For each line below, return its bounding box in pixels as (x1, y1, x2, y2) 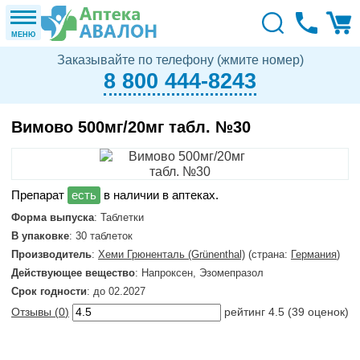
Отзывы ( (11, 306, 59, 318)
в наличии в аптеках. (100, 188, 219, 202)
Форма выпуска (11, 211, 94, 223)
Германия (291, 248, 337, 260)
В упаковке (11, 230, 69, 242)
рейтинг (224, 306, 268, 318)
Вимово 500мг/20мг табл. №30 (11, 118, 251, 136)
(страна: (245, 248, 291, 260)
